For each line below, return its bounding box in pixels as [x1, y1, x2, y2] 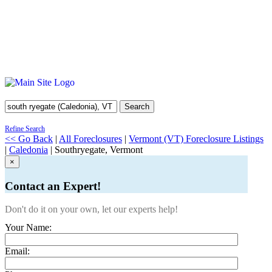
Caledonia [9, 144, 48, 155]
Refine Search [5, 124, 45, 133]
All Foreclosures [59, 134, 122, 144]
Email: [5, 246, 30, 257]
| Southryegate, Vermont [48, 144, 143, 155]
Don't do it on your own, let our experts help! [5, 204, 178, 215]
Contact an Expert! [5, 179, 101, 192]
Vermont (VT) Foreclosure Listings [129, 134, 263, 144]
